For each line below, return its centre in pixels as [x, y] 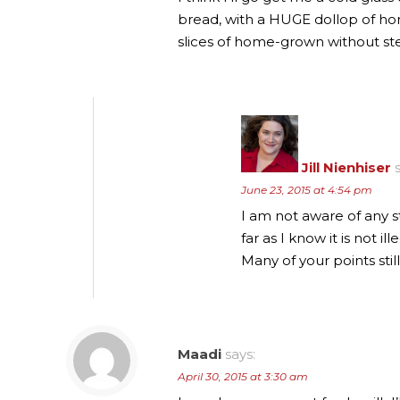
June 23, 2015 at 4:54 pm [307, 189]
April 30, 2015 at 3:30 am [243, 376]
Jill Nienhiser [346, 167]
